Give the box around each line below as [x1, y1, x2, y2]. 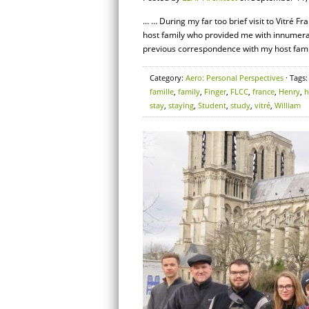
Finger [204, 86, 226, 97]
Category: [150, 72, 186, 83]
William [275, 100, 301, 110]
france [252, 86, 275, 97]
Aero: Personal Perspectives [186, 72, 283, 83]
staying [168, 100, 194, 110]
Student [198, 100, 226, 110]
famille [150, 86, 174, 97]
